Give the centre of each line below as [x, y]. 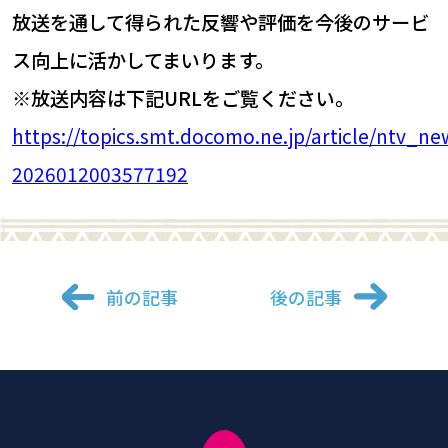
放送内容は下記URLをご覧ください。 [192, 98]
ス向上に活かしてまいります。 [142, 60]
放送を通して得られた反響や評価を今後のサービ [220, 22]
